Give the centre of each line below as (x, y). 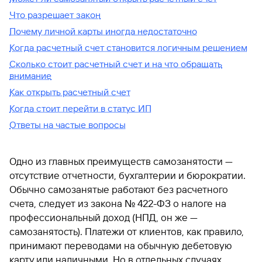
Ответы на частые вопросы (68, 125)
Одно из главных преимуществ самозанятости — (121, 161)
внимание (30, 76)
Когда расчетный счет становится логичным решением (128, 48)
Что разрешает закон (55, 15)
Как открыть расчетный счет (70, 92)
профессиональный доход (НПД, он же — (104, 218)
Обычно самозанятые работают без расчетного (119, 189)
